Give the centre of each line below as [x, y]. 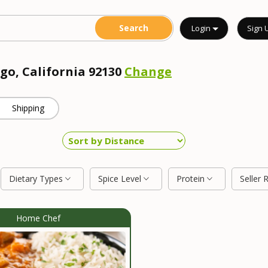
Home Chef [38, 218]
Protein [192, 179]
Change [148, 71]
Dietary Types [37, 179]
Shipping [28, 108]
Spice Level [121, 179]
